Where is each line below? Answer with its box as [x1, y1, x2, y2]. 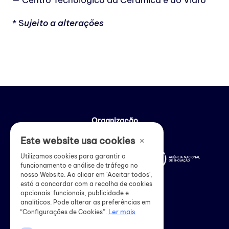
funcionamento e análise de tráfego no [20, 162, 138, 169]
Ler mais [108, 208, 135, 216]
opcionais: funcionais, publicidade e [20, 189, 129, 197]
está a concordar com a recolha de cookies [20, 180, 152, 188]
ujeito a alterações [24, 17, 104, 29]
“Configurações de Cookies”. [20, 208, 108, 216]
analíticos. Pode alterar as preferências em [20, 198, 151, 206]
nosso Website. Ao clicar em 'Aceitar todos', [20, 171, 152, 178]
